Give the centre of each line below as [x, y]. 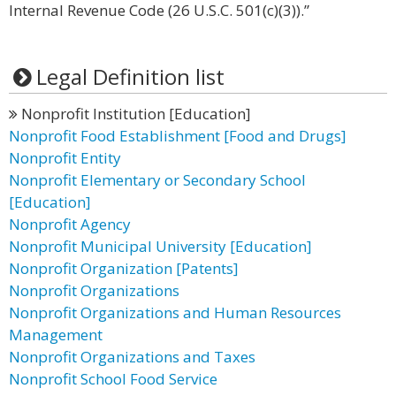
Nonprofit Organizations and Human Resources [175, 312]
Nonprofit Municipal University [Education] [160, 246]
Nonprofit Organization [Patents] [124, 268]
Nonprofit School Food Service [113, 379]
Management [56, 335]
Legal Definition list [130, 76]
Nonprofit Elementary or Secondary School [157, 180]
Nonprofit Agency [70, 224]
